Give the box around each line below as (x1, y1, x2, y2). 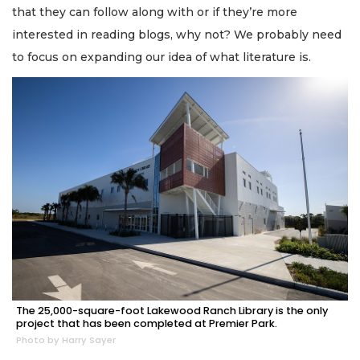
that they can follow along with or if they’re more (12, 5, 297, 20)
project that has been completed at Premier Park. (16, 317, 277, 331)
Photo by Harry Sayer (16, 333, 116, 347)
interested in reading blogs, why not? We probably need (12, 27, 342, 43)
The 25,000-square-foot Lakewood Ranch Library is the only (16, 304, 328, 318)
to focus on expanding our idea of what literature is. (12, 50, 314, 65)
